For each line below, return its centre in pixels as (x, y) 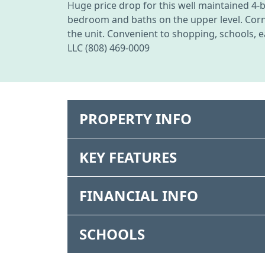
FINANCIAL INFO (139, 195)
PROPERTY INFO (135, 118)
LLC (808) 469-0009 (109, 48)
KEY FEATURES (128, 157)
